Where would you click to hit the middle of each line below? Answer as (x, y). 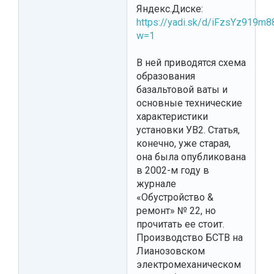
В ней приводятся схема (191, 62)
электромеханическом (189, 264)
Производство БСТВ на (190, 237)
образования (166, 76)
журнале (156, 183)
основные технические (189, 103)
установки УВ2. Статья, (188, 130)
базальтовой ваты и (182, 89)
